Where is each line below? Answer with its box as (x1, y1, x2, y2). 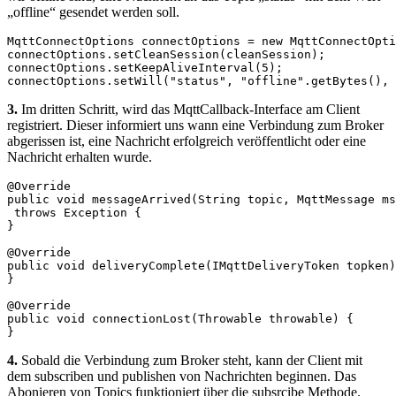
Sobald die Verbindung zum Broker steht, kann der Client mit (21, 352, 362, 368)
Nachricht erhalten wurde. (7, 148, 152, 164)
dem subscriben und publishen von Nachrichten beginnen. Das (7, 368, 356, 384)
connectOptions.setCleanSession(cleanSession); (7, 47, 332, 61)
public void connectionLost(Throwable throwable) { (7, 311, 354, 325)
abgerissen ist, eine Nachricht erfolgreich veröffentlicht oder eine (7, 133, 366, 148)
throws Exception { (7, 205, 141, 219)
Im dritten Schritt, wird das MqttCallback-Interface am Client (21, 101, 360, 117)
